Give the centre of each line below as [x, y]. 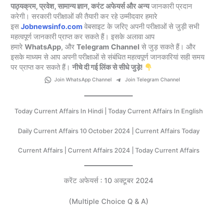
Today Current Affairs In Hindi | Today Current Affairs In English [108, 111]
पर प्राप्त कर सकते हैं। [42, 68]
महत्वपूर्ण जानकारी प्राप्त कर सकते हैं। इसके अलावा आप [83, 37]
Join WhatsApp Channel [83, 80]
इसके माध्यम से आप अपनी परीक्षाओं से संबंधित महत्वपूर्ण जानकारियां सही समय [108, 57]
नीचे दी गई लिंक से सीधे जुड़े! [108, 68]
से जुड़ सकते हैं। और [168, 47]
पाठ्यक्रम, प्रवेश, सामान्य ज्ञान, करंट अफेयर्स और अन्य [80, 7]
